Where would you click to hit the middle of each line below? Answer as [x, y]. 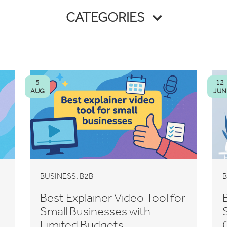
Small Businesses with [95, 211]
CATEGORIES [106, 17]
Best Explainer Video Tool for [112, 197]
